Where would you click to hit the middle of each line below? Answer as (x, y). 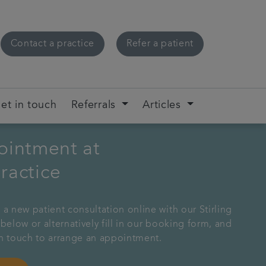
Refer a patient (160, 44)
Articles (162, 106)
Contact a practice (52, 44)
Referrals (93, 106)
